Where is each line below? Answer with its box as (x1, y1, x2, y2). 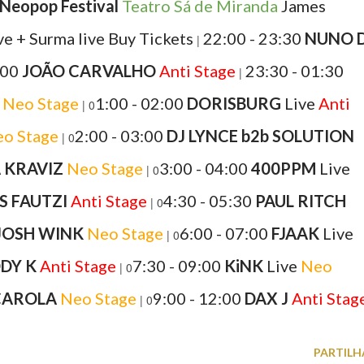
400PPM (251, 158, 316, 178)
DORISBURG (187, 93, 281, 113)
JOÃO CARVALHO (22, 61, 156, 80)
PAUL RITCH (255, 191, 346, 210)
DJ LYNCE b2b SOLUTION (167, 126, 354, 145)
